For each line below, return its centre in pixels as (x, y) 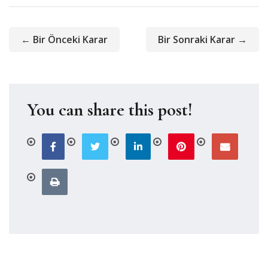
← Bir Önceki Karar (64, 39)
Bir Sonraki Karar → (202, 39)
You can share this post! (110, 110)
